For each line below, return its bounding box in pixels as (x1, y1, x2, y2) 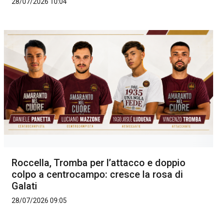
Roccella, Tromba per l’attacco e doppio (12, 157, 186, 169)
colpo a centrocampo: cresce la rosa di (12, 169, 183, 181)
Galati (12, 180, 37, 192)
